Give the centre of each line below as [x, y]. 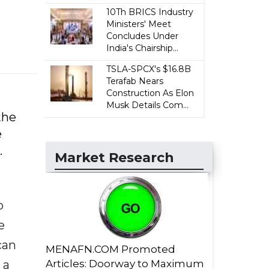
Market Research [114, 158]
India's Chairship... [143, 48]
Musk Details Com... [148, 105]
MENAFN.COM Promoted [110, 249]
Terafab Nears [135, 81]
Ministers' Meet [139, 24]
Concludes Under [143, 36]
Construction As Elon [150, 93]
